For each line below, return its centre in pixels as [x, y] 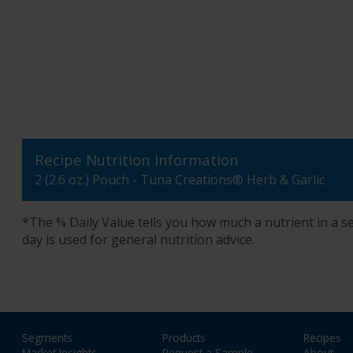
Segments [47, 337]
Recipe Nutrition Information [137, 160]
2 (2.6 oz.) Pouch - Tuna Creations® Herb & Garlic [180, 180]
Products [184, 337]
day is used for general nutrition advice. [138, 240]
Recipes [322, 337]
